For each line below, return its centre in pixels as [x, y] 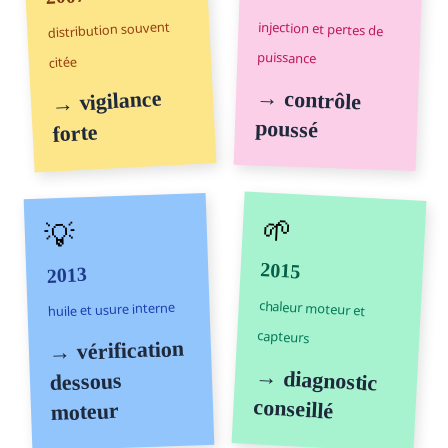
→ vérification [116, 351]
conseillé [293, 409]
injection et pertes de [321, 29]
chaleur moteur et [312, 308]
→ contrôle [308, 100]
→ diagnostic [316, 380]
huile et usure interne [111, 309]
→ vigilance [106, 101]
